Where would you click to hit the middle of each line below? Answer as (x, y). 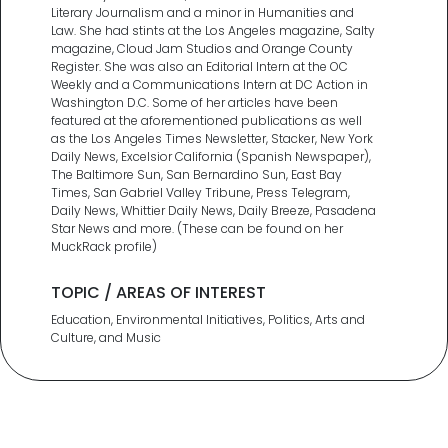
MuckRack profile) (104, 246)
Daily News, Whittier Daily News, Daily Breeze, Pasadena (213, 210)
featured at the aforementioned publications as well (206, 120)
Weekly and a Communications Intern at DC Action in (209, 84)
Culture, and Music (106, 337)
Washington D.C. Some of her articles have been (194, 102)
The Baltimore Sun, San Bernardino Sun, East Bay (196, 174)
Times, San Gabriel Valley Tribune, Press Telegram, (200, 192)
